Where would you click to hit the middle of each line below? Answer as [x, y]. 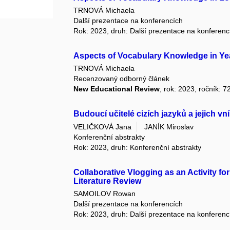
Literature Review [108, 181]
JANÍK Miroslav [169, 127]
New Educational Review [117, 89]
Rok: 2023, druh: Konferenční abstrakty [138, 147]
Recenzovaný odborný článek [122, 79]
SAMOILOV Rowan [105, 193]
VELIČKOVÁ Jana [103, 127]
